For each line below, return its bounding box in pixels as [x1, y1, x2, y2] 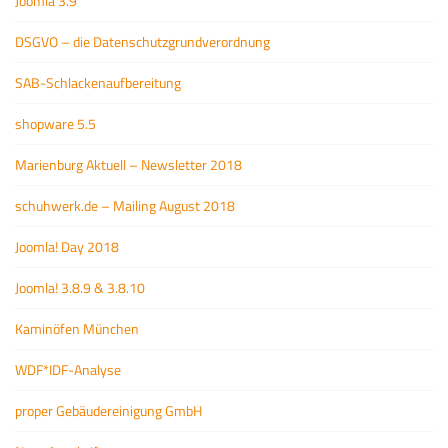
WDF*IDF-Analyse [15, 359, 121, 380]
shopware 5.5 [15, 113, 96, 134]
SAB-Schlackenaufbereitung [15, 72, 181, 93]
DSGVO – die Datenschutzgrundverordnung [15, 31, 270, 52]
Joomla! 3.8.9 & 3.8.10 [15, 277, 145, 298]
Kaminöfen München [15, 318, 139, 339]
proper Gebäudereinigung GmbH [15, 400, 202, 421]
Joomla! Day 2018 [15, 236, 119, 257]
